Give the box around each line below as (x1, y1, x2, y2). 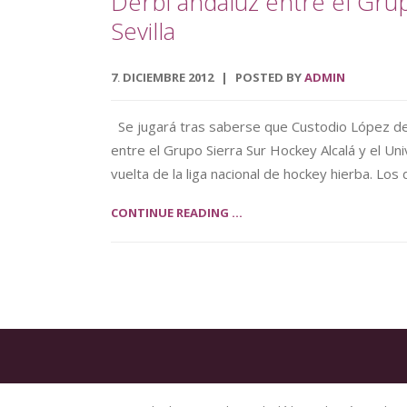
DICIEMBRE (123, 69, 188, 85)
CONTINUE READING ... (111, 204, 243, 221)
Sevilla (111, 15, 175, 47)
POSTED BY (235, 69, 304, 85)
